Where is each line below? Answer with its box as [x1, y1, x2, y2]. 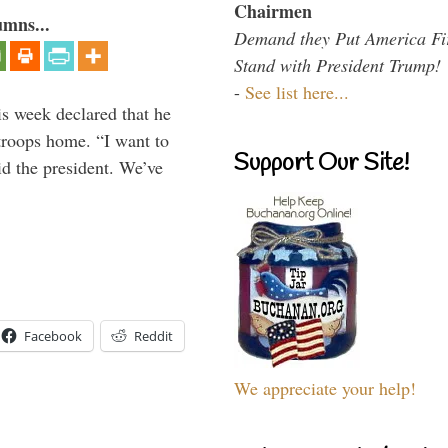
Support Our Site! [234, 147, 409, 180]
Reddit [134, 326, 173, 345]
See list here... [245, 79, 349, 104]
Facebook [24, 326, 82, 345]
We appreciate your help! [234, 375, 416, 400]
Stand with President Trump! [234, 52, 441, 77]
